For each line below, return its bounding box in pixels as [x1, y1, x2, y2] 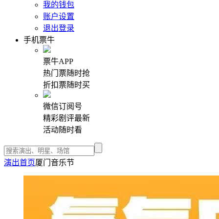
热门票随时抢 [43, 69, 90, 77]
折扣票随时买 [43, 81, 90, 89]
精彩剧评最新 [43, 114, 90, 122]
